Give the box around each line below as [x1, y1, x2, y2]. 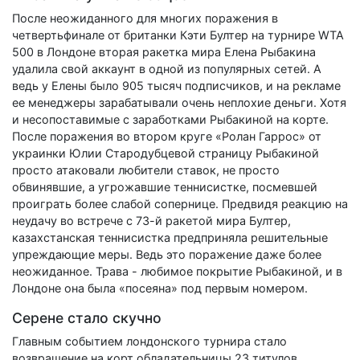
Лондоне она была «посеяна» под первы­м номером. [12, 280, 308, 295]
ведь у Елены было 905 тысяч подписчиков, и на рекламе [12, 78, 341, 92]
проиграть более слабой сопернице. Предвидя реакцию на [12, 196, 348, 211]
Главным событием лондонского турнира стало [12, 333, 287, 348]
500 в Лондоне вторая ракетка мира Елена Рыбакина [12, 44, 316, 59]
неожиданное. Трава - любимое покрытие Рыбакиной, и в [12, 264, 342, 278]
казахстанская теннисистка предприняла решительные [12, 230, 328, 244]
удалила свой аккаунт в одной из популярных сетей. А [12, 61, 321, 76]
